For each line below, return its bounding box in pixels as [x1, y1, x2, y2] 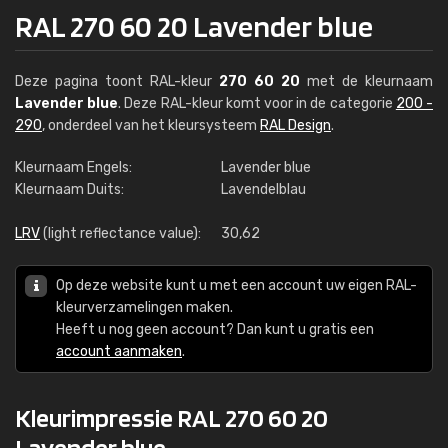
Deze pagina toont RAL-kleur [15, 73, 219, 90]
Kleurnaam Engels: [15, 159, 132, 176]
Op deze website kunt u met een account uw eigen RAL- [56, 277, 417, 294]
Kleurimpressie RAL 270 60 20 [15, 402, 328, 433]
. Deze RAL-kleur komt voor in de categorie [118, 95, 396, 112]
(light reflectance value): [40, 225, 201, 242]
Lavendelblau [221, 181, 306, 198]
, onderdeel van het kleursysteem [42, 117, 260, 134]
